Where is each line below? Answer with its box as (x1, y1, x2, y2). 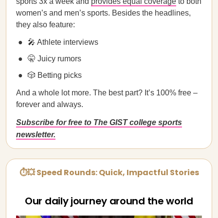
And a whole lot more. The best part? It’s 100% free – (16, 89, 198, 97)
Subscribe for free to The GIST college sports (16, 118, 182, 127)
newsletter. (16, 130, 55, 139)
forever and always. (16, 100, 83, 109)
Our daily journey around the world (25, 194, 193, 208)
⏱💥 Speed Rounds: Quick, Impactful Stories (19, 167, 199, 178)
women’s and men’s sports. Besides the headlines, (16, 9, 191, 17)
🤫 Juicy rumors (28, 54, 81, 63)
